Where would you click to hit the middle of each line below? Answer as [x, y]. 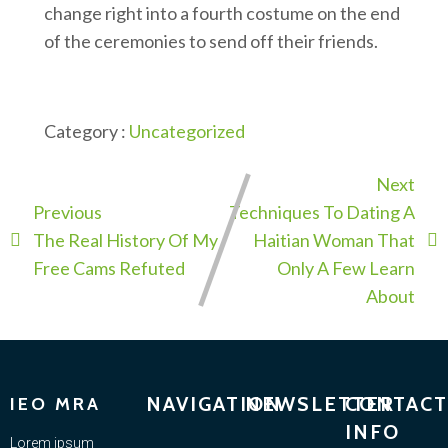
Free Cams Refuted [109, 268]
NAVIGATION [213, 404]
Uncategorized [186, 131]
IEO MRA [55, 404]
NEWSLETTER [320, 404]
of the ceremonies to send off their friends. [210, 41]
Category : [84, 131]
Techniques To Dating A [322, 212]
